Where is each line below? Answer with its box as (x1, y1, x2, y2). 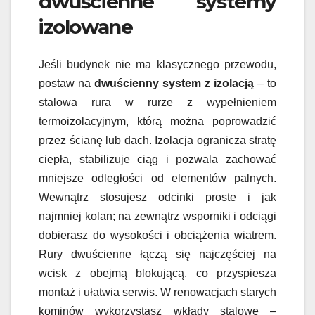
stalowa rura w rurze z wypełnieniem (39, 96, 276, 108)
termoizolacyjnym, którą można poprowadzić (39, 115, 276, 127)
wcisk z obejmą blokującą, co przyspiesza (39, 266, 276, 279)
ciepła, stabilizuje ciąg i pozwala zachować (39, 153, 276, 165)
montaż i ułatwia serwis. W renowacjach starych (39, 285, 276, 298)
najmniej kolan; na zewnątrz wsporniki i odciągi (39, 210, 276, 222)
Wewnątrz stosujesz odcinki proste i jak (39, 191, 276, 203)
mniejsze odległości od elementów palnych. (39, 172, 276, 184)
